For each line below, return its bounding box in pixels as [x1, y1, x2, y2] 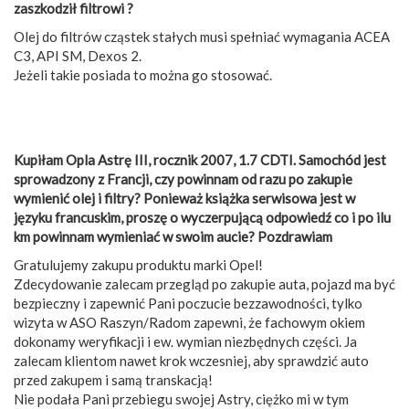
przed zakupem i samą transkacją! [14, 371, 213, 388]
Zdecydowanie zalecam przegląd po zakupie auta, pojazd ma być [14, 275, 395, 292]
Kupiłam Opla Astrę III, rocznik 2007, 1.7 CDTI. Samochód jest [14, 151, 386, 168]
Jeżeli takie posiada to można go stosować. [14, 66, 272, 83]
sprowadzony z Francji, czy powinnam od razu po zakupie [14, 170, 352, 187]
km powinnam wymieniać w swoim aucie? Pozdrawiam [14, 227, 332, 245]
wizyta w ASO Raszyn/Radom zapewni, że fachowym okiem [14, 313, 365, 330]
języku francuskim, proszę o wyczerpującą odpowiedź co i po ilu [14, 208, 391, 225]
